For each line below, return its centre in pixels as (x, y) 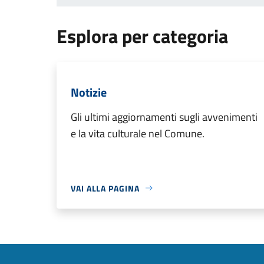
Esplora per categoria (142, 36)
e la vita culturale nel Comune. (138, 133)
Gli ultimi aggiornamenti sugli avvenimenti (164, 117)
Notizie (89, 92)
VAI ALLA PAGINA (105, 188)
